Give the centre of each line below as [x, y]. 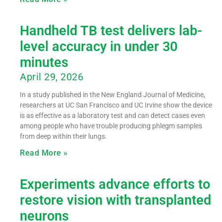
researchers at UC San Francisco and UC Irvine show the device [116, 105]
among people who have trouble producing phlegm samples [111, 126]
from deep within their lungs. [63, 136]
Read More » [44, 153]
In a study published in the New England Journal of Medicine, [112, 94]
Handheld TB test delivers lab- [111, 30]
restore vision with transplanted [115, 200]
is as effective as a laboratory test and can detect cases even [112, 115]
